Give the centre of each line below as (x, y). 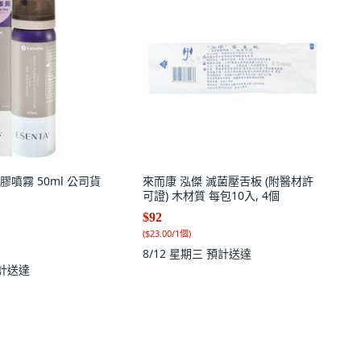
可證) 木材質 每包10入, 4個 (211, 195)
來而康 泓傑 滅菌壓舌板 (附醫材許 (228, 181)
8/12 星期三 (174, 253)
